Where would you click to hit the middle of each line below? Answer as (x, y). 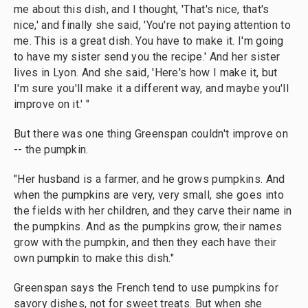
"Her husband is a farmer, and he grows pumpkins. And (150, 179)
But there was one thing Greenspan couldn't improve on (151, 134)
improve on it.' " (52, 104)
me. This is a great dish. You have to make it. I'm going (149, 41)
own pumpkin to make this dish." (94, 258)
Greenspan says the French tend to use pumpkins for (146, 288)
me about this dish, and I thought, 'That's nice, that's (142, 9)
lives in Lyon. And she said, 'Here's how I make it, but (146, 73)
